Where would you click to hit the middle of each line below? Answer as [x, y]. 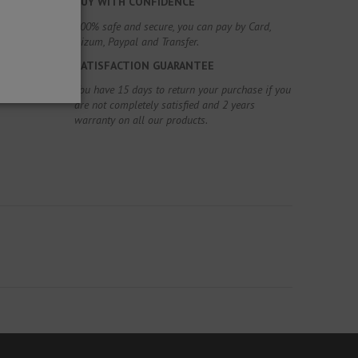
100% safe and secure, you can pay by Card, [173, 26]
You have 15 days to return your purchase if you [183, 90]
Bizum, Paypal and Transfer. [137, 41]
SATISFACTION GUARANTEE [145, 65]
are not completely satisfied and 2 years [165, 105]
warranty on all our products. [141, 120]
